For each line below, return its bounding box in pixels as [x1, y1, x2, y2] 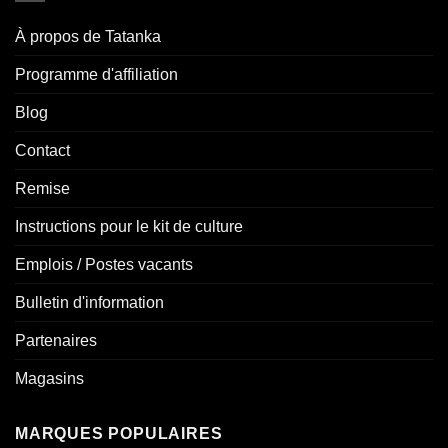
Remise [15, 180, 70, 198]
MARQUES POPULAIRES [15, 425, 223, 443]
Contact [15, 142, 70, 160]
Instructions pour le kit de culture [15, 218, 243, 236]
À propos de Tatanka [15, 28, 161, 46]
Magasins [15, 370, 84, 388]
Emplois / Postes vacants [15, 256, 193, 274]
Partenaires [15, 332, 97, 350]
